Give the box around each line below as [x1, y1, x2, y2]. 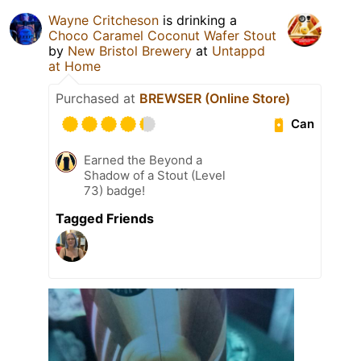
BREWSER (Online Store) [139, 89, 290, 106]
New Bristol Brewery [68, 42, 192, 59]
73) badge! [84, 182, 145, 198]
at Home [48, 57, 101, 74]
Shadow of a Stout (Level [84, 167, 226, 183]
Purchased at [56, 89, 139, 106]
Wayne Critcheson [48, 11, 159, 28]
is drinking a [159, 11, 237, 28]
